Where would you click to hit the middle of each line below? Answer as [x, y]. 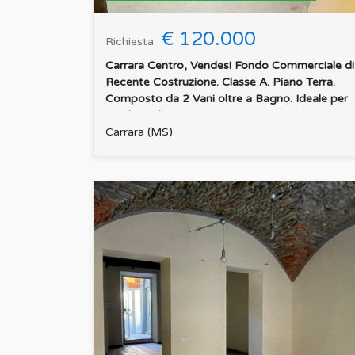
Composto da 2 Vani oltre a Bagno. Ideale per [227, 99]
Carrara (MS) [139, 132]
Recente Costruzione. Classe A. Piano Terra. [220, 82]
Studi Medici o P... [153, 116]
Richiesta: [131, 42]
